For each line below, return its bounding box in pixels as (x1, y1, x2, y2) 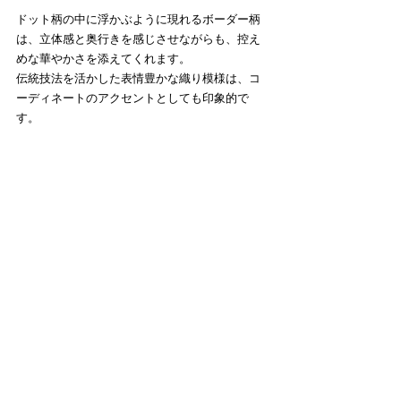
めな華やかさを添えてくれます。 (16, 52, 191, 66)
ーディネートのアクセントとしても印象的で (16, 91, 249, 106)
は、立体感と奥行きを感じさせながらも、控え (16, 32, 260, 47)
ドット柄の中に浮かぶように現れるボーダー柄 (16, 13, 260, 27)
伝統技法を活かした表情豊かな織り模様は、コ (16, 72, 260, 86)
